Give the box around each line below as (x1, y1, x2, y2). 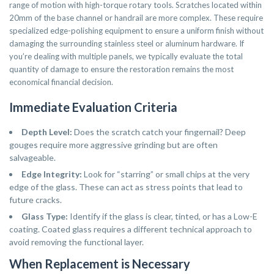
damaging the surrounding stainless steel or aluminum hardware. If (9, 39, 244, 49)
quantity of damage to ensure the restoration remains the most (9, 64, 234, 75)
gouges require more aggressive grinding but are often (9, 139, 218, 150)
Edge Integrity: (21, 169, 82, 180)
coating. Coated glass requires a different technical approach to (9, 224, 252, 235)
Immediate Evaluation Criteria (9, 100, 177, 115)
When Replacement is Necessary (9, 256, 190, 272)
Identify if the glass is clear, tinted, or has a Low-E (68, 211, 257, 222)
